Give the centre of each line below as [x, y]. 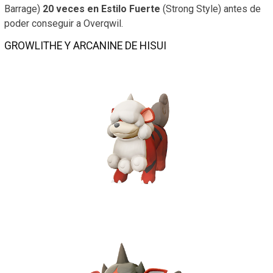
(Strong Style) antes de [211, 9]
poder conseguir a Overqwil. [64, 23]
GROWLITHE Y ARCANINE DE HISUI [85, 45]
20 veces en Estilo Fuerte [100, 9]
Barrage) [22, 9]
